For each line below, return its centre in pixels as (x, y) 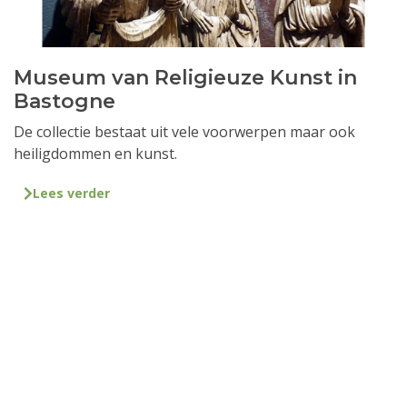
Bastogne (65, 101)
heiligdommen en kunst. (95, 153)
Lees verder (71, 194)
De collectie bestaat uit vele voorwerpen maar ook (184, 131)
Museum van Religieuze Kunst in (185, 77)
